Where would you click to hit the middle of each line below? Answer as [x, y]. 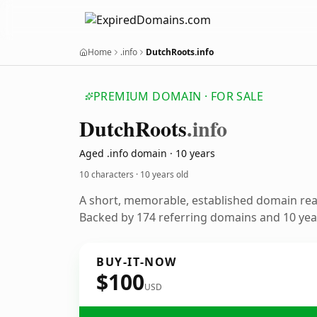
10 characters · [110, 174]
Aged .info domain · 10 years [147, 153]
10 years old [164, 174]
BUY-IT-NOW [137, 262]
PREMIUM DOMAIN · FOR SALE [178, 96]
